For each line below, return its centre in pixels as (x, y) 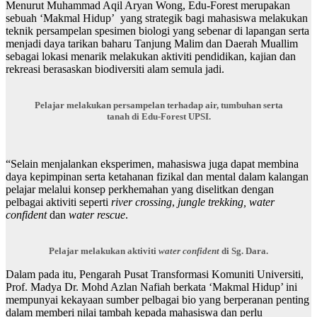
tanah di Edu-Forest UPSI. (158, 117)
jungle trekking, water (225, 202)
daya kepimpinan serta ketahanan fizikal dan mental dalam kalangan (157, 177)
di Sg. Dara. (244, 251)
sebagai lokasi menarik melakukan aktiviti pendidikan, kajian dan (151, 57)
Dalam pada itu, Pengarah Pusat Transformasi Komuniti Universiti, (155, 275)
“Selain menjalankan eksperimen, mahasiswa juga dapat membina (152, 164)
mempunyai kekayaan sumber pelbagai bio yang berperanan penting (157, 300)
